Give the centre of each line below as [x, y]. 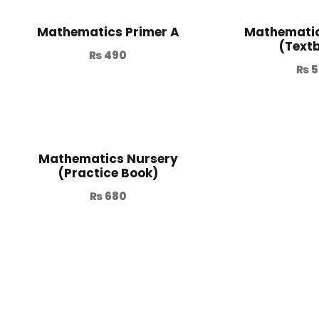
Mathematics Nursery [108, 159]
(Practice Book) [108, 173]
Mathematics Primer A [108, 32]
